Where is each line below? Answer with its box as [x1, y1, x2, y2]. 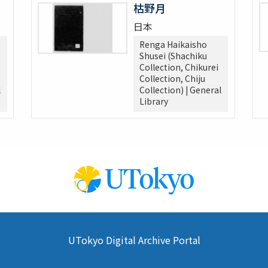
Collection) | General [139, 84, 222, 96]
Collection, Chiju [139, 72, 206, 85]
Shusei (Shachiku [139, 50, 208, 62]
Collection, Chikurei [139, 61, 219, 74]
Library [139, 95, 169, 108]
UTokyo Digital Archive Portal [68, 233, 200, 247]
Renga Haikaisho [139, 38, 208, 51]
